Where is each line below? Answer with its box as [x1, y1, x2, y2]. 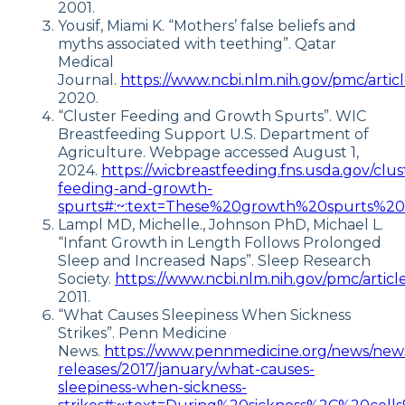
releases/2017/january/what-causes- [58, 361, 315, 379]
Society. [58, 270, 115, 288]
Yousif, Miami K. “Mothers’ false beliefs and [58, 17, 356, 35]
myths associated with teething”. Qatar [58, 35, 336, 53]
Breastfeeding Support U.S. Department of [58, 126, 369, 144]
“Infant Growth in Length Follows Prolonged [58, 234, 381, 252]
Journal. [58, 71, 120, 89]
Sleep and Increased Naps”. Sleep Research [58, 252, 371, 270]
